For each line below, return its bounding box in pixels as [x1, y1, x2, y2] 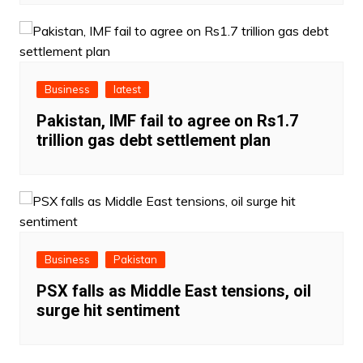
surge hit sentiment [36, 301, 180, 321]
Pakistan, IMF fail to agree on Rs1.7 [36, 111, 298, 131]
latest [113, 83, 141, 96]
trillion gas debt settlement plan [36, 130, 271, 151]
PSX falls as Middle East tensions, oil [36, 281, 311, 301]
